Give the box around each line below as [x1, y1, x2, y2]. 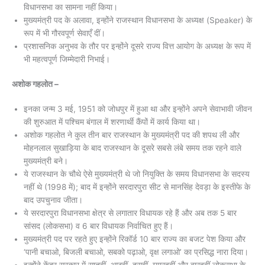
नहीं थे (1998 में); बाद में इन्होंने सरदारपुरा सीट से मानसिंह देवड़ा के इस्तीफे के [24, 182, 250, 192]
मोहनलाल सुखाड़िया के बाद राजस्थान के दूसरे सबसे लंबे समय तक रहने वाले [24, 143, 241, 153]
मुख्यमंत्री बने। [24, 156, 68, 166]
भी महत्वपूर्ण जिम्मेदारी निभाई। [24, 54, 110, 64]
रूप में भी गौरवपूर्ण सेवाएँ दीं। [24, 28, 105, 38]
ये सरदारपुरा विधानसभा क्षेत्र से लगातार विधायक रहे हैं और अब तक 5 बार [24, 208, 237, 218]
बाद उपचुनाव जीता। [24, 195, 83, 205]
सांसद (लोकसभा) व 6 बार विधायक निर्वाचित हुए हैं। [24, 221, 173, 231]
